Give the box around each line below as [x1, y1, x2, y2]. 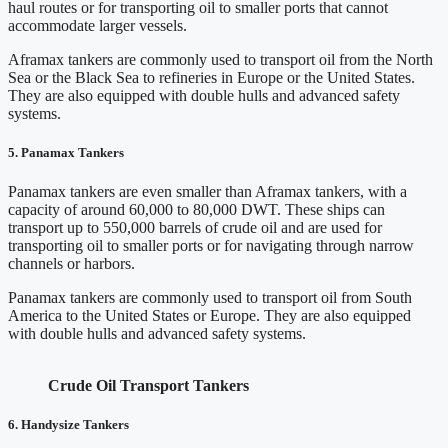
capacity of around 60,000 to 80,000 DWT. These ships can [8, 201, 385, 219]
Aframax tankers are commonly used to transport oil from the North [8, 50, 433, 68]
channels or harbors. [8, 255, 135, 273]
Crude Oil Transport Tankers [48, 377, 253, 395]
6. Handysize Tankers [8, 417, 129, 433]
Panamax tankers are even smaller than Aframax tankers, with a [8, 183, 407, 201]
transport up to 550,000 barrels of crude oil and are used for [8, 219, 382, 237]
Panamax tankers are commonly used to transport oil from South [8, 289, 412, 307]
